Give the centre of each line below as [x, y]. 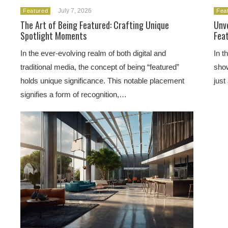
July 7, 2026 [75, 11]
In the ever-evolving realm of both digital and [93, 53]
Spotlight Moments [53, 36]
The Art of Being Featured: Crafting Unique [95, 25]
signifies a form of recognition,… [74, 94]
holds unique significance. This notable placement [102, 81]
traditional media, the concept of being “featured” [100, 67]
